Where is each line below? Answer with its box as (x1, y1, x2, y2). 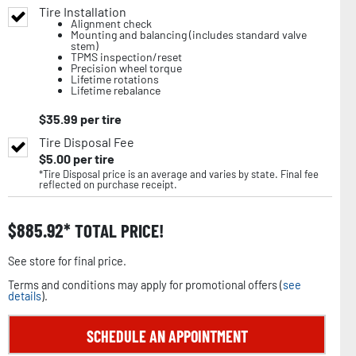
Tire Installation (39, 4, 126, 20)
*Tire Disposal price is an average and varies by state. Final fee (39, 168, 319, 181)
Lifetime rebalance (71, 83, 161, 98)
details (8, 289, 41, 304)
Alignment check (71, 17, 152, 31)
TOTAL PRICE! (71, 219, 164, 242)
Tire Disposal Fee (39, 134, 134, 150)
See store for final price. (8, 254, 126, 269)
